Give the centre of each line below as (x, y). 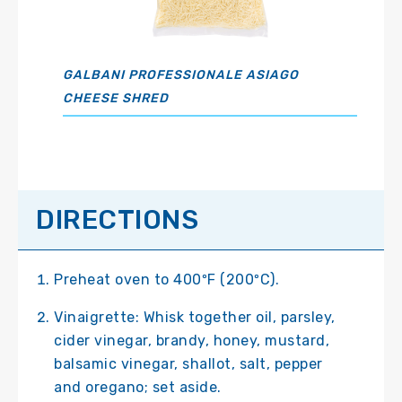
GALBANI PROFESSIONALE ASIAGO (181, 75)
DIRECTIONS (117, 220)
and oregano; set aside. (138, 388)
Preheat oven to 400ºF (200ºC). (166, 280)
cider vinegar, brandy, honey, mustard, (192, 341)
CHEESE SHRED (116, 99)
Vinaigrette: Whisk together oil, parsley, (195, 318)
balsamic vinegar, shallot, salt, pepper (188, 364)
